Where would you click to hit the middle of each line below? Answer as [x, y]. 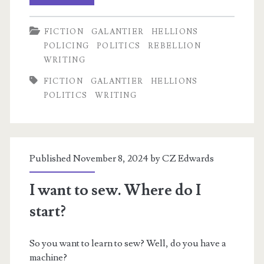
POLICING [66, 46]
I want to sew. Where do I [115, 190]
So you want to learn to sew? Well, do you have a [128, 243]
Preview [100, 36]
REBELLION [174, 46]
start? [47, 211]
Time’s [98, 79]
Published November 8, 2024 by [95, 158]
